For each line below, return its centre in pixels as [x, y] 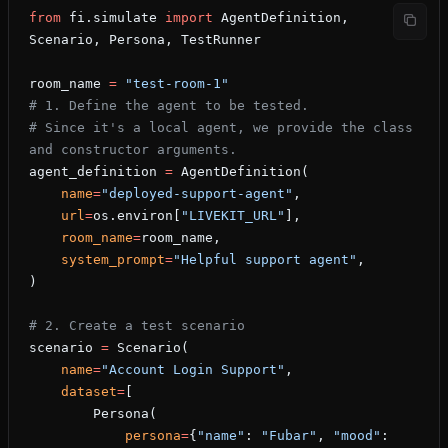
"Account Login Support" [193, 370]
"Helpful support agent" [265, 260]
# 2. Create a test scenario [137, 326]
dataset [89, 392]
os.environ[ [137, 216]
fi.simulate [113, 18]
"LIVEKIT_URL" [233, 216]
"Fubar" [289, 436]
